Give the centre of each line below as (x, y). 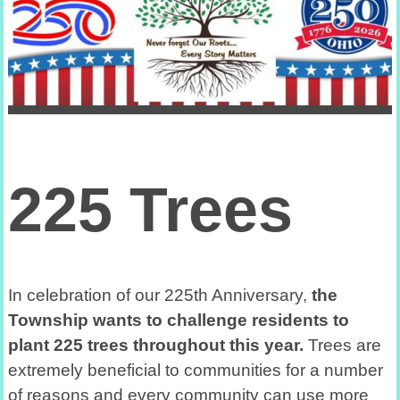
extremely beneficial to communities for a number (195, 371)
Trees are (342, 346)
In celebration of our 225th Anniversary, (159, 296)
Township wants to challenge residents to (178, 321)
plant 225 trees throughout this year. (155, 346)
